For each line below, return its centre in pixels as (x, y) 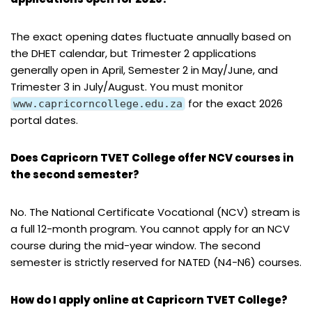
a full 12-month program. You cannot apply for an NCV (150, 228)
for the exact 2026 (234, 103)
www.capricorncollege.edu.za (98, 103)
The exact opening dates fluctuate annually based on (151, 36)
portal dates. (44, 120)
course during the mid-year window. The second (135, 245)
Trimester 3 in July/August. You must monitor (127, 86)
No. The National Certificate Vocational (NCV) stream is (155, 212)
